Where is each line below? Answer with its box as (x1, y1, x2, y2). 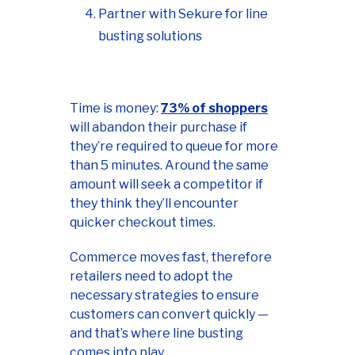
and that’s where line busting (70, 326, 243, 342)
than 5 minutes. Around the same (70, 158, 269, 174)
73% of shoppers (161, 101, 268, 116)
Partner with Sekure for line (98, 6, 268, 22)
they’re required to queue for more (70, 139, 278, 155)
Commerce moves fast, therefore (70, 250, 272, 265)
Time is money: (70, 101, 161, 116)
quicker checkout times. (70, 215, 216, 231)
